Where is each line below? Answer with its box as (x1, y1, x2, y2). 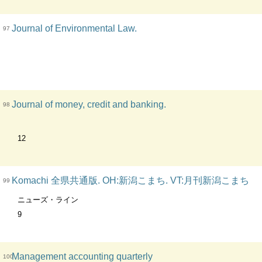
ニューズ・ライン (18, 195, 78, 204)
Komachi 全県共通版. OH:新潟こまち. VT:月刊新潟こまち (12, 175, 249, 185)
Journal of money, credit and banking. (12, 99, 166, 109)
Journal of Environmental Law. (12, 23, 137, 33)
